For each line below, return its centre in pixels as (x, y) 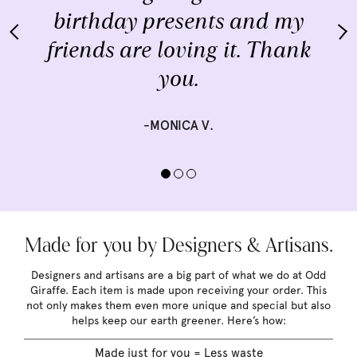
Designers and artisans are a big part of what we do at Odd (178, 275)
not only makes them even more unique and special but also (178, 306)
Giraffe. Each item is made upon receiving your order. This (178, 290)
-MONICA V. (178, 126)
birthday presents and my (178, 22)
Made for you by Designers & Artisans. (178, 247)
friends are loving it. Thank (178, 50)
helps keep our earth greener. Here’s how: (178, 321)
